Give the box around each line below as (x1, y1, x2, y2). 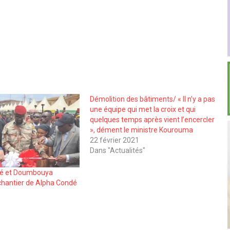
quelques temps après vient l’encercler (89, 115, 215, 124)
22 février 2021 (89, 136, 139, 144)
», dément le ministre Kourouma (89, 125, 193, 134)
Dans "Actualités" (89, 146, 145, 155)
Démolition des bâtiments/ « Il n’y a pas (89, 94, 215, 103)
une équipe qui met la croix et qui (89, 105, 196, 113)
